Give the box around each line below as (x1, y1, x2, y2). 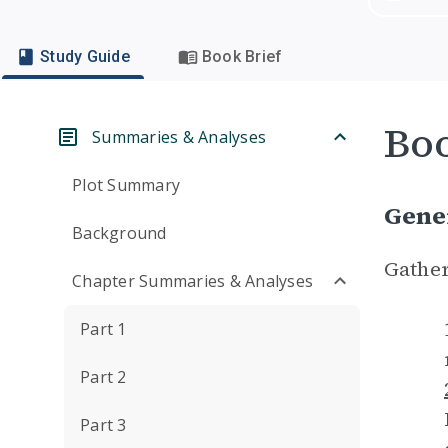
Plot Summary (72, 174, 180, 196)
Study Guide (40, 47, 130, 66)
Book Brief (201, 47, 283, 66)
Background (72, 222, 167, 244)
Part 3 (80, 414, 127, 436)
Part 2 (80, 366, 127, 388)
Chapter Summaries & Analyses (72, 270, 313, 292)
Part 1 (80, 318, 127, 340)
